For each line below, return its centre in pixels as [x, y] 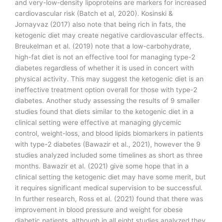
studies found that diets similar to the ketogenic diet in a [104, 111]
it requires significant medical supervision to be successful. [109, 188]
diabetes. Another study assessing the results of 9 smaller [107, 100]
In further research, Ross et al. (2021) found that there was [109, 198]
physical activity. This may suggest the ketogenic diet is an [109, 79]
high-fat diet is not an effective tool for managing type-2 [105, 57]
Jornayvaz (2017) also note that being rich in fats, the [100, 24]
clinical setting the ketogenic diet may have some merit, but [110, 177]
